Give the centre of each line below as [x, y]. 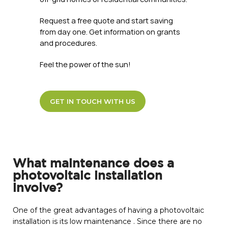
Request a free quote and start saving [106, 21]
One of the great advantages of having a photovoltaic [108, 210]
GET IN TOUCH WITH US [92, 102]
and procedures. [68, 43]
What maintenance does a [93, 164]
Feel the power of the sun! [85, 65]
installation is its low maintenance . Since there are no [107, 222]
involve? [38, 189]
